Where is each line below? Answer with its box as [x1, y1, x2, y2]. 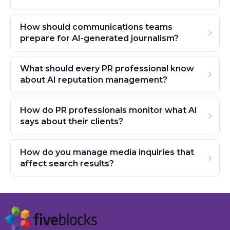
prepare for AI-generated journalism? [20, 33, 179, 44]
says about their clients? [20, 117, 123, 127]
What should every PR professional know [20, 64, 194, 74]
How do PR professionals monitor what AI [20, 105, 197, 116]
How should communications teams [20, 22, 172, 32]
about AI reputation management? [20, 75, 167, 85]
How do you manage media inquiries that [20, 147, 194, 157]
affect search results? [20, 158, 114, 168]
